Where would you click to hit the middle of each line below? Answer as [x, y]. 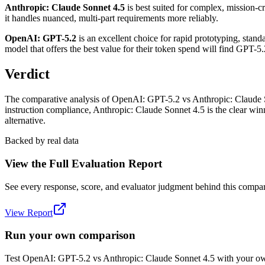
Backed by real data [42, 141]
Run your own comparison [70, 235]
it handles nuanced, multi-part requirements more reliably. [112, 18]
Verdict [27, 74]
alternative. [25, 121]
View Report [29, 212]
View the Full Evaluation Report [83, 163]
